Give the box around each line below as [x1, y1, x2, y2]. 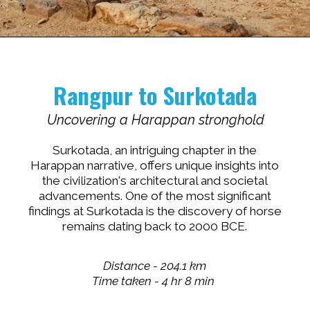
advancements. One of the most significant [38, 188, 271, 203]
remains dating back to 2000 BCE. [62, 219, 248, 233]
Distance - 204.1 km [103, 259, 207, 273]
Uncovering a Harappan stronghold [46, 111, 264, 128]
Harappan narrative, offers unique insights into [30, 158, 280, 172]
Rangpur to [53, 78, 163, 112]
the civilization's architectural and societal [42, 173, 268, 188]
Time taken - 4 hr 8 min [92, 274, 218, 289]
